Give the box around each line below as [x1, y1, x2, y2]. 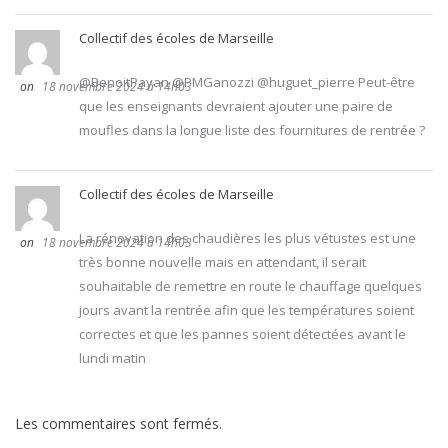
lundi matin [79, 349, 146, 368]
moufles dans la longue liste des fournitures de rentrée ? [79, 121, 425, 140]
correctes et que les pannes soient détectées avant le [79, 325, 406, 344]
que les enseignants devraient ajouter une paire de [79, 97, 393, 116]
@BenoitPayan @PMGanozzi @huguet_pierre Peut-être [79, 73, 415, 92]
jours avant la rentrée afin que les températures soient [79, 301, 414, 320]
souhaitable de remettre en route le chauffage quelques [79, 277, 422, 296]
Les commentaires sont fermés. [15, 414, 222, 434]
